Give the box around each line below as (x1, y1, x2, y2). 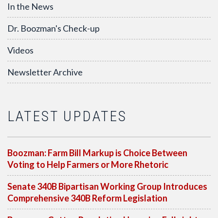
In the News (7, 1, 54, 12)
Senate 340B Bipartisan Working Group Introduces (7, 181, 207, 192)
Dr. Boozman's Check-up (7, 23, 100, 34)
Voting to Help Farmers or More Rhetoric (7, 159, 168, 170)
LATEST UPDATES (7, 108, 127, 125)
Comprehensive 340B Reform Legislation (7, 193, 167, 203)
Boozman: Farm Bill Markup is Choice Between (7, 147, 187, 158)
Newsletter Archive (7, 67, 83, 77)
